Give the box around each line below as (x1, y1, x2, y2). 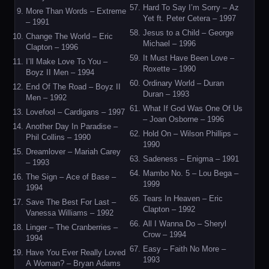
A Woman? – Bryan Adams (26, 259, 121, 268)
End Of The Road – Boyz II (26, 82, 121, 91)
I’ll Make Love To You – (26, 57, 107, 66)
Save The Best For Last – (26, 198, 116, 207)
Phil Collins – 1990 (26, 133, 91, 142)
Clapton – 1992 (143, 205, 195, 214)
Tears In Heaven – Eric (143, 194, 223, 203)
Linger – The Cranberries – (26, 223, 118, 232)
